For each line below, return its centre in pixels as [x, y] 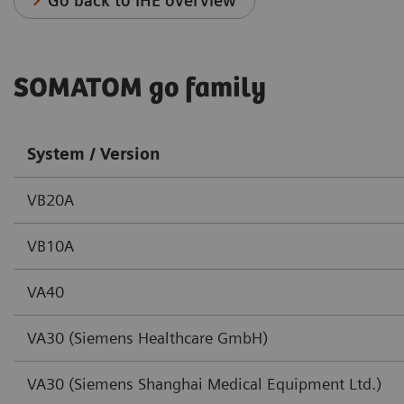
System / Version [94, 153]
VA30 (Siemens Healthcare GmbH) [147, 337]
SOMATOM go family [140, 88]
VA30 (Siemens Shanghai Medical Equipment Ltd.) [204, 383]
